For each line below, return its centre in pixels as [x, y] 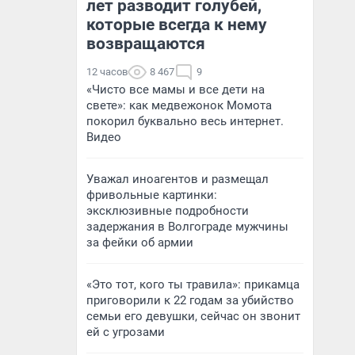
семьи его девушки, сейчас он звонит [193, 316]
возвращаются [146, 44]
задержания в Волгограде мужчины [187, 227]
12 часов [107, 72]
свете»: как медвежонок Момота [179, 105]
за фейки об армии [140, 242]
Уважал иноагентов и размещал [177, 179]
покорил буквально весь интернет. [185, 121]
